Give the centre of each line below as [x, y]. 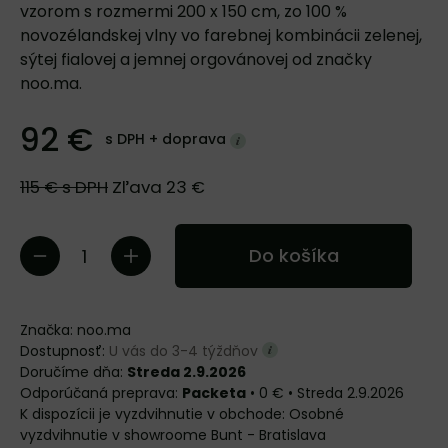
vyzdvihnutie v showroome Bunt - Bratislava [173, 435]
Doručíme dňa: [73, 372]
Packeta [214, 393]
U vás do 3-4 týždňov [185, 351]
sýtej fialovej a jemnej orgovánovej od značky [196, 59]
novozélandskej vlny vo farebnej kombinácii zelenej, [221, 35]
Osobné [316, 414]
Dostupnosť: [64, 351]
